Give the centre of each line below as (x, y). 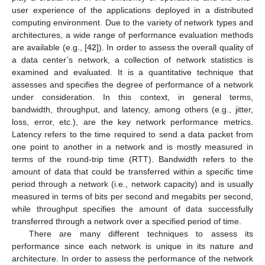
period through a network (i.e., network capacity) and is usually (132, 184)
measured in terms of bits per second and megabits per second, (132, 197)
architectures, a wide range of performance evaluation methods (132, 35)
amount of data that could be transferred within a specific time (132, 172)
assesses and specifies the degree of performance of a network (132, 85)
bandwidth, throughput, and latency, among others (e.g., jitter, (132, 110)
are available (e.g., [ (50, 48)
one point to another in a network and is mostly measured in (132, 147)
